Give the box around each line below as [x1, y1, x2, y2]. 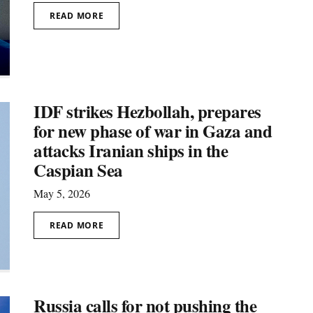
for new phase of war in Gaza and [34, 117, 272, 144]
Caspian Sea [34, 156, 123, 183]
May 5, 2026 [34, 185, 90, 201]
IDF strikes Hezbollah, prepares [34, 98, 261, 124]
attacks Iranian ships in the [34, 137, 228, 163]
